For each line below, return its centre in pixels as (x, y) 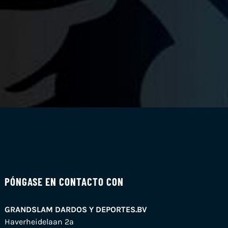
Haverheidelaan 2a (39, 221)
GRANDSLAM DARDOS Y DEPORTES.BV (76, 209)
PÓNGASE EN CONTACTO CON (64, 181)
